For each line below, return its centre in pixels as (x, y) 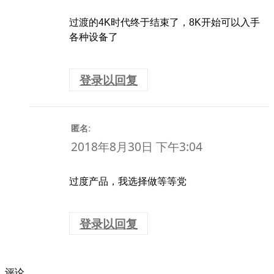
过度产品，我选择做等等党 (128, 181)
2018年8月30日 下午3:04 (137, 147)
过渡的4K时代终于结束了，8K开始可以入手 (165, 23)
